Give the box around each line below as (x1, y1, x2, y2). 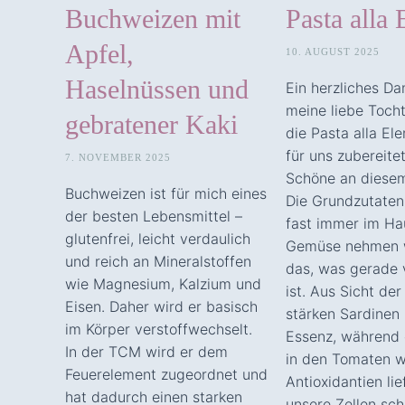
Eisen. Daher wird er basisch (65, 297, 258, 316)
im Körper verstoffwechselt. (65, 319, 252, 338)
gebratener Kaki (65, 108, 238, 139)
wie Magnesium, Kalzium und (65, 274, 261, 293)
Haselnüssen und (65, 73, 249, 104)
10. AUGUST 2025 (286, 45, 380, 57)
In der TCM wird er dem (65, 342, 228, 361)
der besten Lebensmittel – (65, 206, 242, 225)
